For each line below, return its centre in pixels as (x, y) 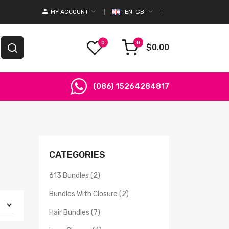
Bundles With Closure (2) (89, 194)
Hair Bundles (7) (75, 212)
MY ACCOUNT (70, 12)
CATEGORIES (77, 155)
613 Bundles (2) (75, 175)
